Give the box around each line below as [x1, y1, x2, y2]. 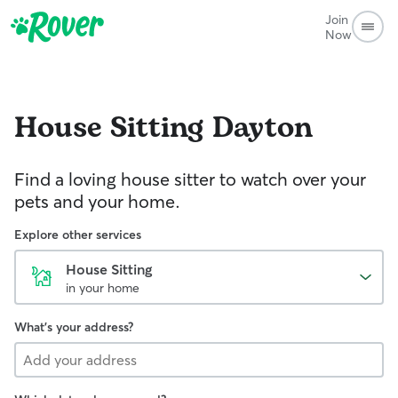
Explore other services [14, 227, 141, 243]
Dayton [212, 107, 313, 150]
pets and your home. [14, 190, 180, 212]
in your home [66, 280, 139, 296]
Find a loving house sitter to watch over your [14, 168, 366, 190]
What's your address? [14, 319, 133, 335]
